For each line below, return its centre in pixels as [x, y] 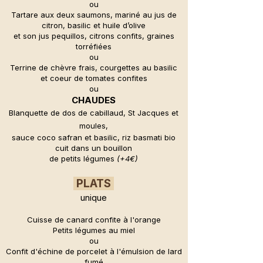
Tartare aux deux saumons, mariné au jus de [94, 15]
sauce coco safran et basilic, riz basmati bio [94, 138]
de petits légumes [83, 159]
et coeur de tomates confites [94, 78]
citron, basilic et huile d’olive [94, 26]
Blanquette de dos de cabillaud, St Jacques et [94, 113]
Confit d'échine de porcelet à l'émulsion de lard [94, 252]
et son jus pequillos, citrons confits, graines [94, 36]
